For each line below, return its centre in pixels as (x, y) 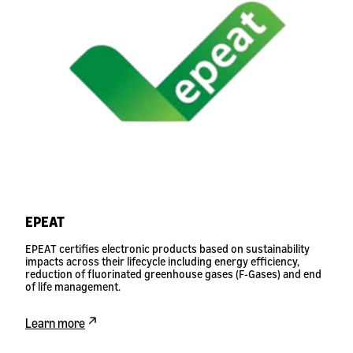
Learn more (55, 323)
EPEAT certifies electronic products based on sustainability (167, 249)
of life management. (73, 287)
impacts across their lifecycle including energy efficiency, (162, 262)
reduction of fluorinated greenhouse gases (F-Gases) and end (173, 274)
